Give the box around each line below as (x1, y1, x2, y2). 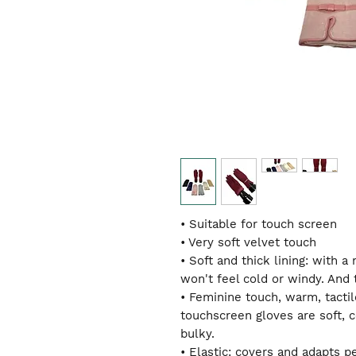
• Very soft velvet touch (180, 234, 316, 250)
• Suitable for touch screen (180, 216, 337, 231)
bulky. (180, 326, 215, 341)
